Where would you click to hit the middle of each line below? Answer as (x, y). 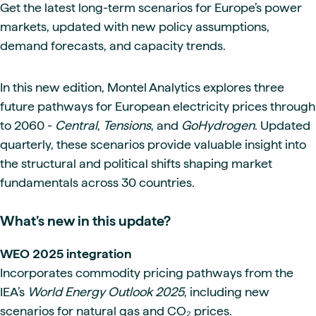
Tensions (127, 125)
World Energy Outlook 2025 (106, 292)
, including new (227, 292)
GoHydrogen (218, 125)
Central (76, 125)
